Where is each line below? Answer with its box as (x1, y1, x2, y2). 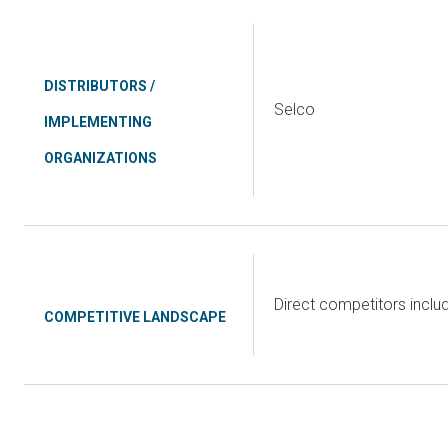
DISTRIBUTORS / (44, 78, 155, 94)
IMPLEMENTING (44, 114, 152, 130)
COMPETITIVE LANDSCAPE (44, 309, 226, 325)
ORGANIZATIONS (44, 150, 157, 166)
